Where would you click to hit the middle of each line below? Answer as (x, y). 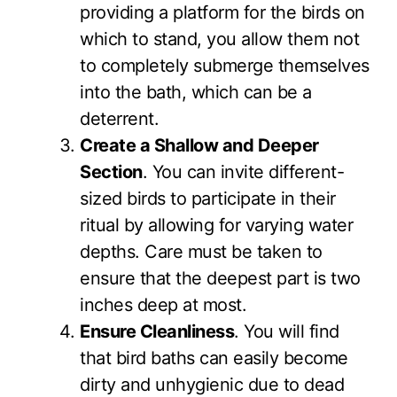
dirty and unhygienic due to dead (212, 384)
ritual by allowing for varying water (216, 225)
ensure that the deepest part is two (220, 278)
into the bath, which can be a (196, 92)
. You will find (287, 331)
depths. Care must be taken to (201, 251)
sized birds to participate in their (208, 198)
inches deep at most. (163, 304)
